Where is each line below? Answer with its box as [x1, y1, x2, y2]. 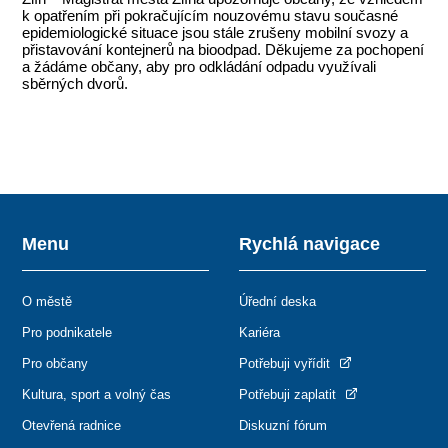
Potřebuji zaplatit [239, 387, 340, 403]
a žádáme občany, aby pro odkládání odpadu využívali [22, 58, 377, 76]
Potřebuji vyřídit [239, 356, 334, 372]
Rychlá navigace [239, 234, 380, 255]
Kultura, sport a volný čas [22, 387, 172, 403]
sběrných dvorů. [22, 75, 129, 93]
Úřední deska [239, 294, 316, 310]
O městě [22, 294, 73, 310]
